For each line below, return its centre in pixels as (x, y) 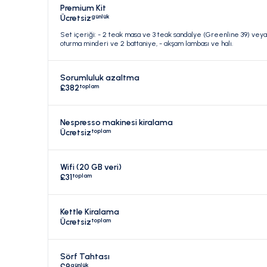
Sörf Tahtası (85, 257)
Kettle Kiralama (90, 212)
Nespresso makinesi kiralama (117, 123)
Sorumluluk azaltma (100, 78)
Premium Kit (83, 8)
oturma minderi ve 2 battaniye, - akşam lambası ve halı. (147, 44)
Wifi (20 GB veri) (91, 167)
